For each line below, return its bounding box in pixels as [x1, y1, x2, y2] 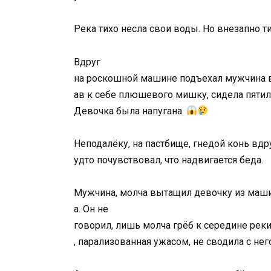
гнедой [193, 137, 227, 149]
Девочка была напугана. [74, 105, 186, 117]
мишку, [175, 88, 211, 100]
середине [204, 220, 250, 231]
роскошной [87, 72, 140, 84]
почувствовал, [97, 154, 165, 166]
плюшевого [119, 88, 175, 100]
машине [140, 72, 180, 84]
